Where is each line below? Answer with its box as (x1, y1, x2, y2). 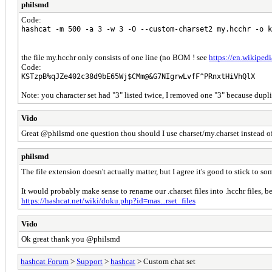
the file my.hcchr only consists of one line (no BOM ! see (21, 52, 209, 62)
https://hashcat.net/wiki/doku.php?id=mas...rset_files (21, 195, 195, 205)
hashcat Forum (21, 256, 69, 266)
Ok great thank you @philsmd (21, 234, 120, 243)
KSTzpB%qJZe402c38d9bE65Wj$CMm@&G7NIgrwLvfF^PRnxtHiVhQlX (21, 72, 255, 81)
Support (76, 256, 103, 266)
